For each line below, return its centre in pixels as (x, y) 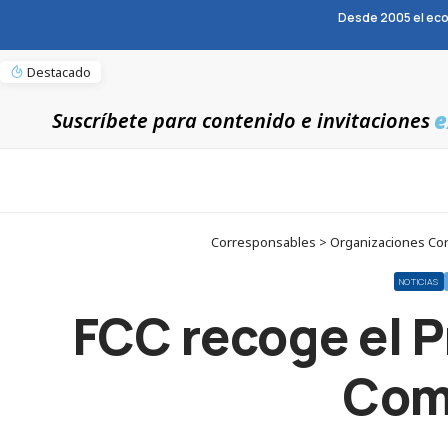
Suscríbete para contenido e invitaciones (241, 120)
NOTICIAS (419, 281)
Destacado (59, 72)
